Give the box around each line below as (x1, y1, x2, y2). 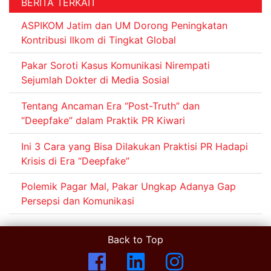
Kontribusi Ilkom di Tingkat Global (21, 33, 176, 46)
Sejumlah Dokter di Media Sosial (21, 74, 169, 87)
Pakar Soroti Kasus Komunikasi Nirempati (21, 59, 210, 72)
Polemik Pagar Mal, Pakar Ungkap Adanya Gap (21, 180, 236, 193)
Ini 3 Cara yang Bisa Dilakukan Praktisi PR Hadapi (21, 140, 248, 152)
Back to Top (108, 233, 163, 246)
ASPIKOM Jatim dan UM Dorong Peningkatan (21, 19, 227, 31)
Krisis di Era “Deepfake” (21, 154, 129, 167)
